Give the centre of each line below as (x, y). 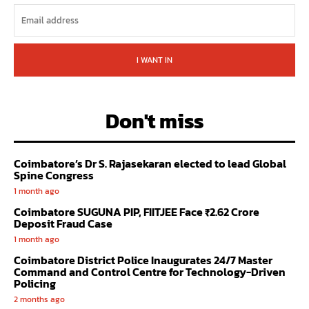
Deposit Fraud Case (63, 224)
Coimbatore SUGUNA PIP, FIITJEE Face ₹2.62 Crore (137, 212)
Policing (35, 284)
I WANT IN (154, 60)
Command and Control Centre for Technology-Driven (150, 272)
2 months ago (39, 300)
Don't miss (154, 121)
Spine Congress (54, 176)
